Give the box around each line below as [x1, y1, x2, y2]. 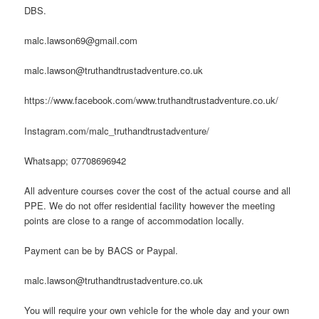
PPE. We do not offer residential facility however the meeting [24, 198, 276, 212]
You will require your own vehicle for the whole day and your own [24, 303, 290, 318]
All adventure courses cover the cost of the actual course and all [24, 183, 291, 197]
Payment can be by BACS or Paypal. [24, 243, 179, 257]
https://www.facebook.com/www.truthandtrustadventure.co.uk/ [24, 93, 279, 108]
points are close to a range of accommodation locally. [24, 213, 245, 227]
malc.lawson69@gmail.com [24, 33, 138, 48]
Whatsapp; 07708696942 [24, 153, 127, 167]
